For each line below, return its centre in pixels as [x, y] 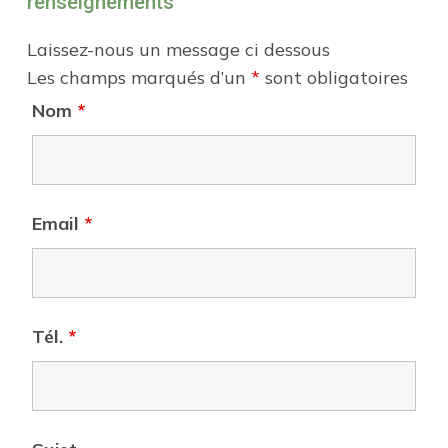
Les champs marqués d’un [138, 77]
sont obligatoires [333, 77]
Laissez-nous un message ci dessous [178, 49]
